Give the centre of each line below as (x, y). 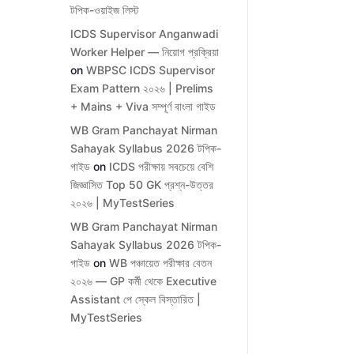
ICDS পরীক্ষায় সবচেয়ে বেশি (162, 167)
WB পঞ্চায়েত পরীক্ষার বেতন (161, 263)
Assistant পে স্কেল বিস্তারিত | (136, 299)
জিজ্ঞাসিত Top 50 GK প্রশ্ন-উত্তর (142, 185)
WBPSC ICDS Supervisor (151, 70)
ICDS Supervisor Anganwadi (145, 34)
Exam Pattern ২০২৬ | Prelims (142, 88)
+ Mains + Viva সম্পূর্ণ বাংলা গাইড (143, 107)
